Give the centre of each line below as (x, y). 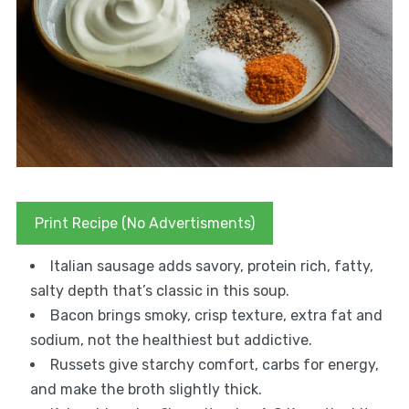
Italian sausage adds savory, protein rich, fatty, (211, 267)
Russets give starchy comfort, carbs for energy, (214, 365)
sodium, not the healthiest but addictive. (171, 341)
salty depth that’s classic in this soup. (159, 291)
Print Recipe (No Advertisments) (144, 224)
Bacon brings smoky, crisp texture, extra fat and (216, 316)
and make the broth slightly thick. (146, 390)
